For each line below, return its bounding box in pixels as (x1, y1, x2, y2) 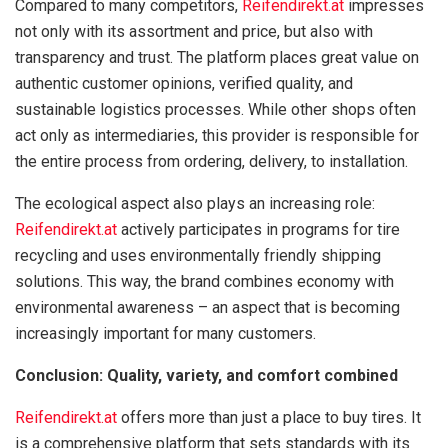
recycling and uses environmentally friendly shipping (15, 246, 381, 265)
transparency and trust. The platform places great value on (15, 48, 419, 67)
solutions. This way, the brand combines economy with (15, 272, 394, 291)
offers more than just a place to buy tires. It (117, 408, 421, 427)
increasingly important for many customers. (15, 324, 316, 343)
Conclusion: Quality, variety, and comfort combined (15, 366, 398, 385)
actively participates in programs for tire (117, 220, 400, 239)
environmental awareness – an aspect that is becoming (15, 298, 400, 317)
